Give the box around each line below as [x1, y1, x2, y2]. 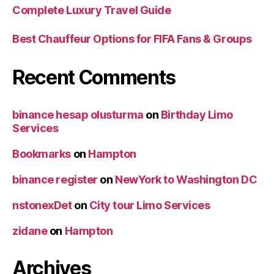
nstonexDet [12, 199, 72, 212]
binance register [12, 173, 98, 186]
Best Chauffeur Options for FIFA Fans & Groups [12, 32, 252, 45]
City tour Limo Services [89, 199, 210, 212]
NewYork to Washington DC [115, 173, 257, 186]
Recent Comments [12, 65, 176, 89]
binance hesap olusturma [12, 108, 144, 121]
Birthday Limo [160, 108, 234, 121]
